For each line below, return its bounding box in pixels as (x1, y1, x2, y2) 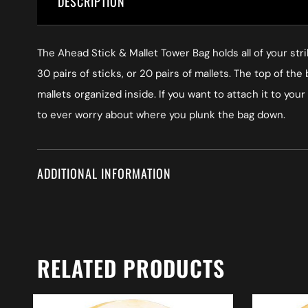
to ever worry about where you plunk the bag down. (36, 107, 285, 122)
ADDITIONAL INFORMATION (36, 164, 171, 182)
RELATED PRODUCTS (36, 251, 225, 284)
